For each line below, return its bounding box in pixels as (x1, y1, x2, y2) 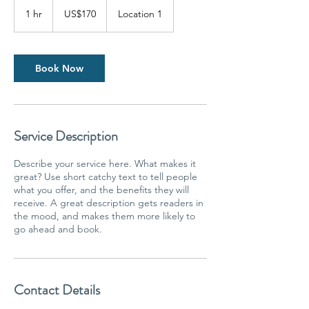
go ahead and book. (14, 223, 102, 235)
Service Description (14, 126, 118, 146)
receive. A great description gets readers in (14, 197, 203, 209)
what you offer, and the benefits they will (14, 183, 189, 196)
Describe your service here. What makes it (14, 157, 196, 170)
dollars (53, 12, 74, 19)
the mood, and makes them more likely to (14, 210, 195, 222)
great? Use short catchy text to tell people (14, 170, 197, 183)
